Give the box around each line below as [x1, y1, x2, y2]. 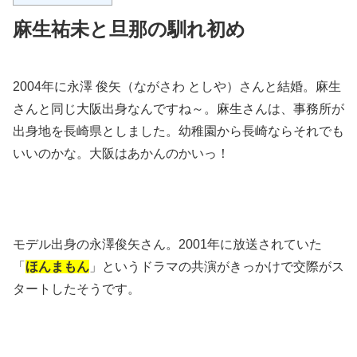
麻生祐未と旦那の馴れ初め [13, 18, 245, 41]
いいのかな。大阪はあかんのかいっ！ [13, 147, 229, 161]
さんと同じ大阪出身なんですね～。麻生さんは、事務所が [13, 102, 344, 116]
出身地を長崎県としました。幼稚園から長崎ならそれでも [13, 124, 344, 139]
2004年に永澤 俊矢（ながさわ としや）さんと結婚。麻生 [13, 80, 341, 94]
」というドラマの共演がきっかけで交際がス [89, 259, 344, 273]
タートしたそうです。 [13, 281, 140, 296]
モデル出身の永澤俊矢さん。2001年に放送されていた [13, 237, 322, 251]
